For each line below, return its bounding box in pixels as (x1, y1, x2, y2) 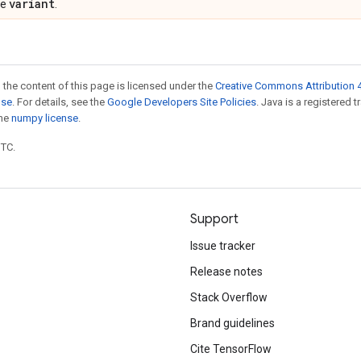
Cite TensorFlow (190, 342, 272, 355)
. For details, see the (12, 96, 107, 108)
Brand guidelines (190, 317, 275, 330)
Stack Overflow (190, 291, 268, 304)
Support (190, 211, 239, 227)
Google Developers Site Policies (107, 96, 256, 108)
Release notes (190, 265, 263, 278)
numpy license (11, 112, 78, 124)
